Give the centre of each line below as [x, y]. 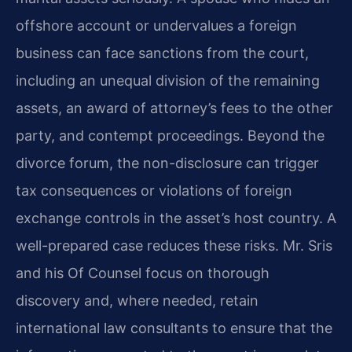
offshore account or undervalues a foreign [156, 25]
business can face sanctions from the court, [162, 53]
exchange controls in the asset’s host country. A [176, 218]
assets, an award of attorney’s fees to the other [174, 108]
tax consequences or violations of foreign [154, 190]
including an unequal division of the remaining [168, 80]
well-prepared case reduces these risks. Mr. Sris [174, 245]
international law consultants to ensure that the [174, 328]
